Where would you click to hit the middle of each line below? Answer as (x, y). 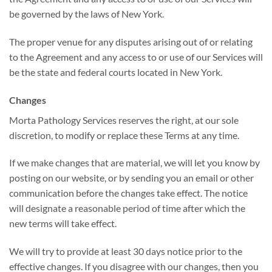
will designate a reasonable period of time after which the (127, 208)
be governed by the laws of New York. (87, 13)
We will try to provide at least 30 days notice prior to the (126, 251)
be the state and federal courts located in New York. (116, 72)
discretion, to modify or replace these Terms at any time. (124, 135)
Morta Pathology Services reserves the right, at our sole (124, 120)
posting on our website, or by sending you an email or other (131, 178)
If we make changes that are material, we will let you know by (134, 163)
